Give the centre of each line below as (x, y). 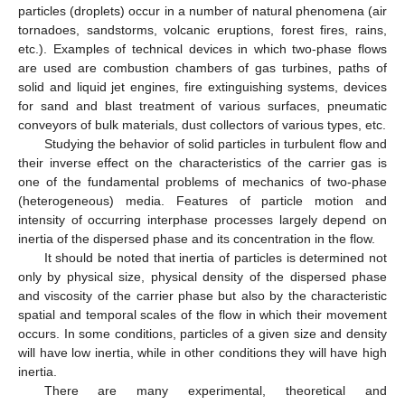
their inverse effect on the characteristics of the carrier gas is (202, 162)
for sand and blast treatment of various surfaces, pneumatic (202, 105)
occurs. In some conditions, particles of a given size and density (202, 333)
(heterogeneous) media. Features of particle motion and (202, 200)
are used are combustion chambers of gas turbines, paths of (202, 67)
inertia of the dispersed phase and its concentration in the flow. (197, 238)
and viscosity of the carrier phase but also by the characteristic (202, 295)
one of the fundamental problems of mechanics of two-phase (202, 181)
